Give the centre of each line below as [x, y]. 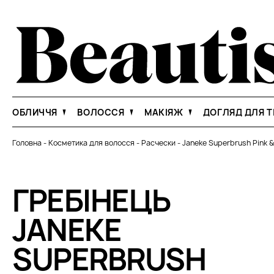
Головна [27, 143]
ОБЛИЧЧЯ [36, 112]
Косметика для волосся [91, 143]
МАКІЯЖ [165, 112]
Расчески [158, 143]
